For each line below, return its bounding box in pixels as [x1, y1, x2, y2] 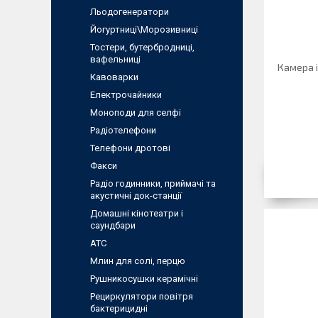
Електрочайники [90, 89, 162, 100]
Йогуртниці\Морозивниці [90, 24, 198, 35]
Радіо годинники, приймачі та [90, 178, 216, 189]
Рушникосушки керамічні [90, 273, 198, 284]
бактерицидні [90, 303, 148, 314]
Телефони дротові [90, 143, 170, 153]
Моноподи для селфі [90, 107, 181, 118]
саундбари [90, 220, 136, 231]
